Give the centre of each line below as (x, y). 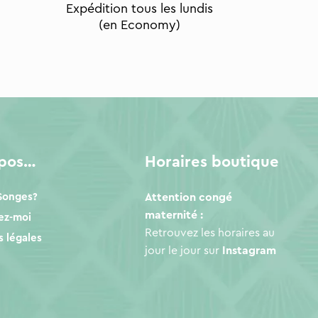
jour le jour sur (184, 251)
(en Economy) (139, 25)
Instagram (250, 251)
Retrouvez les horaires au (210, 233)
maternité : (174, 215)
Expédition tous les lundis (139, 9)
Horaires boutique (212, 162)
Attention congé (189, 198)
